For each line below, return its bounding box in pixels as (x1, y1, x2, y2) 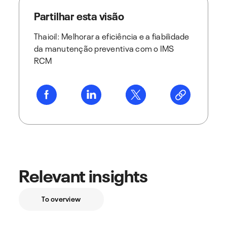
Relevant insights (18, 161, 148, 187)
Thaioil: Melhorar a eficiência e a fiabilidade (33, 29, 190, 42)
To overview (45, 193, 81, 204)
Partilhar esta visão (33, 7, 124, 23)
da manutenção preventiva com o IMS (33, 41, 174, 54)
